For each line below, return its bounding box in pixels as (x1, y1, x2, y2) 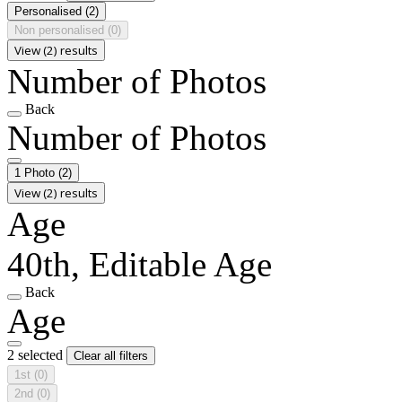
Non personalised (14, 22, 108, 37)
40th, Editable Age (7, 244, 272, 284)
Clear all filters (74, 348, 148, 363)
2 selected (7, 346, 66, 363)
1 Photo (14, 165, 58, 179)
